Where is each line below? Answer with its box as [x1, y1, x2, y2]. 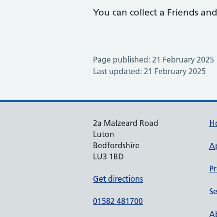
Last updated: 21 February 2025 [93, 66, 206, 76]
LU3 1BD [93, 152, 124, 161]
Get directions [93, 174, 143, 184]
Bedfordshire [93, 140, 139, 150]
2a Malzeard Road [93, 118, 158, 128]
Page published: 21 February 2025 [93, 55, 214, 64]
